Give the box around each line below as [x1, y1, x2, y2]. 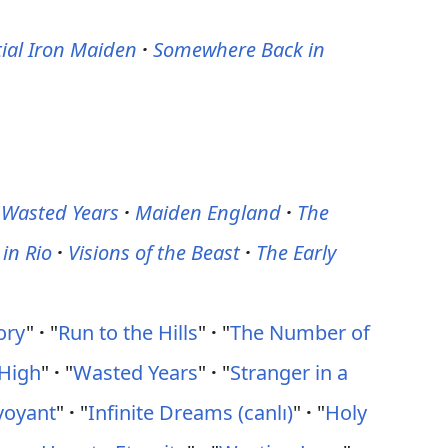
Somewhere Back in [153, 36, 326, 63]
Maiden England [135, 199, 282, 226]
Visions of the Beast [68, 239, 241, 266]
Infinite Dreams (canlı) [88, 399, 294, 426]
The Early [256, 239, 337, 266]
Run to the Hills [58, 319, 199, 346]
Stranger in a [230, 359, 349, 386]
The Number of [230, 319, 371, 346]
